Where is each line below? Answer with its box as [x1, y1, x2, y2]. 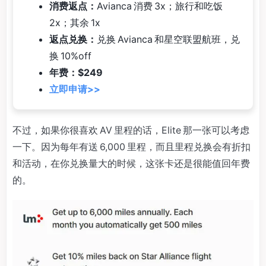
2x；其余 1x [49, 17, 100, 29]
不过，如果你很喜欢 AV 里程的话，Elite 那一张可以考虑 [12, 123, 249, 136]
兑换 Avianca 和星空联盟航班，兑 [97, 33, 240, 46]
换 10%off [49, 50, 91, 62]
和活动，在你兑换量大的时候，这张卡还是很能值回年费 [12, 157, 250, 169]
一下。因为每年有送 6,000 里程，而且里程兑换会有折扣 [12, 140, 251, 153]
